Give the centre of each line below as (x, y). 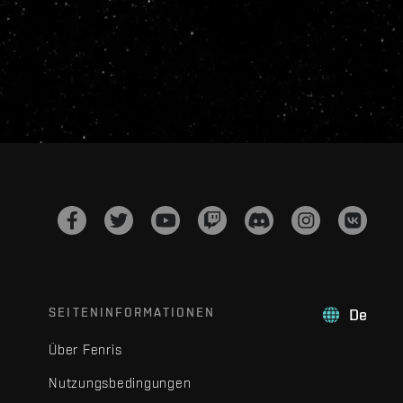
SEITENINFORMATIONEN (132, 312)
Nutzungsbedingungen (120, 383)
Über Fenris (85, 349)
